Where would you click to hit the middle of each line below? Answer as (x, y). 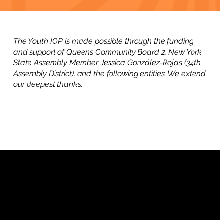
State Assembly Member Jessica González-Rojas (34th (107, 63)
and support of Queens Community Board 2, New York (108, 52)
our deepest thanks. (48, 84)
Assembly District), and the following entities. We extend (110, 74)
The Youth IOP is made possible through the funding (104, 41)
